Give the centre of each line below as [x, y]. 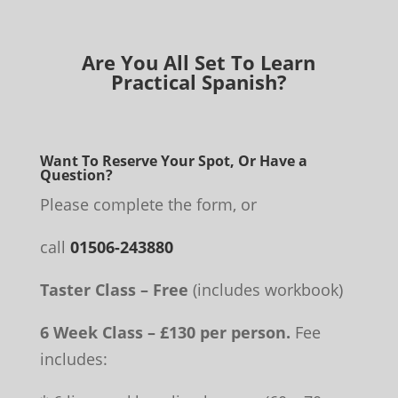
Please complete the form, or [148, 204]
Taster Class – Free [114, 290]
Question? [76, 175]
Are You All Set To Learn [199, 62]
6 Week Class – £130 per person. [165, 332]
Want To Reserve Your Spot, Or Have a [173, 161]
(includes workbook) [265, 290]
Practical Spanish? [199, 82]
